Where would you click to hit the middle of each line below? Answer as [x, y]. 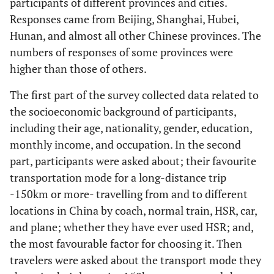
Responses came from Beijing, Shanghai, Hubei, [124, 19]
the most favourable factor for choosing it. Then [126, 244]
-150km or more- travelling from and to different [129, 194]
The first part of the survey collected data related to [134, 95]
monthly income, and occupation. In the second [125, 145]
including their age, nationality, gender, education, [131, 128]
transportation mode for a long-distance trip [118, 178]
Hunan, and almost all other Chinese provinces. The [135, 36]
